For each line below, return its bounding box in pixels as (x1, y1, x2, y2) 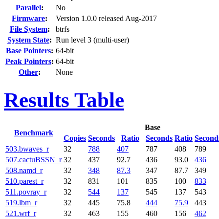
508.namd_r (5, 166, 43, 175)
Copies (64, 134, 86, 143)
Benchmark (14, 129, 53, 137)
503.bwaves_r (5, 145, 49, 153)
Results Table (4, 88, 124, 112)
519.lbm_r (5, 198, 37, 207)
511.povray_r (5, 188, 46, 197)
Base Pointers (6, 46, 51, 55)
